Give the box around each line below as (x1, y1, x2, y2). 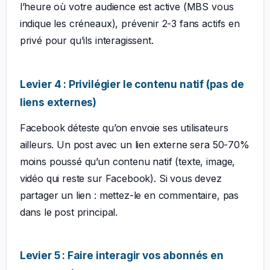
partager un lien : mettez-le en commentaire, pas (19, 189, 239, 202)
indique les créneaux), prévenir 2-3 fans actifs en (19, 17, 240, 30)
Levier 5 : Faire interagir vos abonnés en (19, 249, 224, 262)
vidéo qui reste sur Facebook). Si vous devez (19, 172, 222, 185)
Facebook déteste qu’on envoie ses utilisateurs (19, 122, 228, 134)
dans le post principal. (19, 206, 118, 219)
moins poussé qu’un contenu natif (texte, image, (19, 155, 236, 168)
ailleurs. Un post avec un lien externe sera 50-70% (19, 139, 250, 151)
